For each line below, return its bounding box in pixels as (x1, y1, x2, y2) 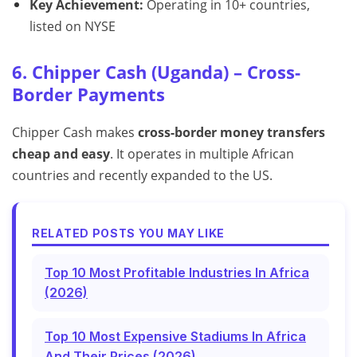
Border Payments (12, 83, 165, 107)
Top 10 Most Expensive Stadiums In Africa (45, 328, 306, 345)
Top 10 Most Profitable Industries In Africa (45, 265, 309, 281)
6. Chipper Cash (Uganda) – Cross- (12, 61, 300, 84)
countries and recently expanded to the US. (12, 167, 273, 185)
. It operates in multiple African (110, 145, 294, 163)
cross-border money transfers (138, 124, 325, 142)
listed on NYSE (29, 18, 116, 36)
